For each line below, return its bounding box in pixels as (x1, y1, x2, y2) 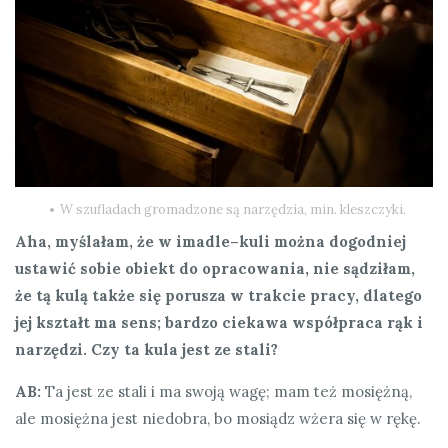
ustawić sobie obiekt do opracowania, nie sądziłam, (15, 258, 415, 278)
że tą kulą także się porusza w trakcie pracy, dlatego (15, 285, 422, 305)
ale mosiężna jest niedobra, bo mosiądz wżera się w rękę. (15, 408, 421, 428)
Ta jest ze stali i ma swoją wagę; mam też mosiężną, (41, 381, 412, 401)
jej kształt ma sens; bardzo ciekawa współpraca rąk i (15, 312, 423, 332)
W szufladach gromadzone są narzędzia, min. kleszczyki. (60, 200, 406, 218)
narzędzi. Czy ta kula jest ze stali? (15, 339, 278, 359)
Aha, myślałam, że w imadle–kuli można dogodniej (15, 231, 406, 251)
